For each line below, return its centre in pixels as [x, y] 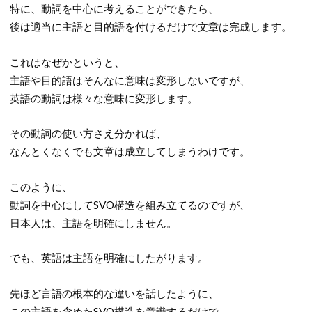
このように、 [41, 186]
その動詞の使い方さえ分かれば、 [88, 133]
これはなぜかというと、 [67, 62]
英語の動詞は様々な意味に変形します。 [103, 98]
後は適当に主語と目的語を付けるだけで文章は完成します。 [150, 26]
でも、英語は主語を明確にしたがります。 [109, 258]
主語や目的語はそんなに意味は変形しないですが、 [130, 80]
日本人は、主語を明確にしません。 [93, 223]
